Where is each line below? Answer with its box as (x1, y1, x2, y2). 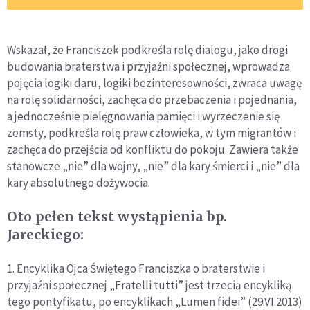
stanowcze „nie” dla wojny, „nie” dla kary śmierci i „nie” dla (7, 158, 300, 174)
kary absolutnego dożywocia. (7, 175, 150, 191)
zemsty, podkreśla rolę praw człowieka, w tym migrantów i (7, 125, 296, 141)
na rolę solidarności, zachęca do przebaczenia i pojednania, (7, 92, 297, 108)
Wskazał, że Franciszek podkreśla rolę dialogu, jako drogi (7, 42, 288, 58)
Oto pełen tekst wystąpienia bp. (7, 208, 227, 226)
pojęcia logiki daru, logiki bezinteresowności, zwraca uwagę (7, 75, 302, 91)
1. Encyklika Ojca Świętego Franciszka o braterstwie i (7, 261, 265, 277)
